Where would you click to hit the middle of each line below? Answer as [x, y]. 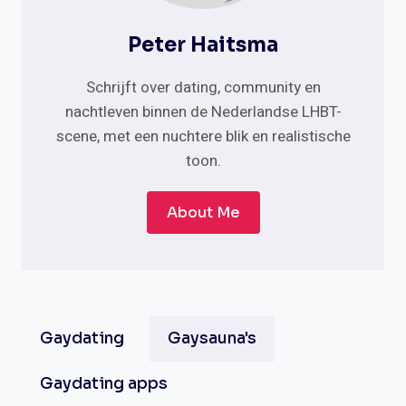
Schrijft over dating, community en [203, 88]
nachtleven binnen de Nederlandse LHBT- [203, 112]
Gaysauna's [212, 339]
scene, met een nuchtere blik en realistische [203, 137]
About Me [203, 213]
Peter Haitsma [203, 45]
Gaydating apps [104, 384]
